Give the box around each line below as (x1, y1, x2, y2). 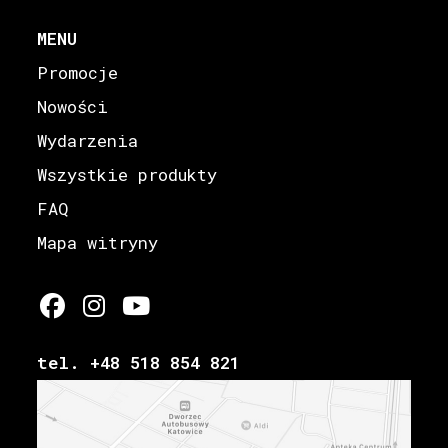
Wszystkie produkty (37, 162, 218, 186)
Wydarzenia (37, 128, 139, 152)
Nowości (37, 94, 109, 118)
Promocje (37, 60, 119, 84)
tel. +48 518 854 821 (37, 350, 241, 374)
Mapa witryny (37, 230, 159, 254)
